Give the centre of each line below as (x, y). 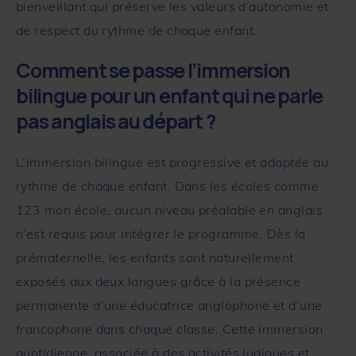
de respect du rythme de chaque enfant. (137, 30)
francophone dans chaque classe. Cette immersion (170, 329)
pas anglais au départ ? (116, 121)
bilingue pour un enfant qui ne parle (169, 95)
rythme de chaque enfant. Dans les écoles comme (168, 186)
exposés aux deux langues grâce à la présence (159, 281)
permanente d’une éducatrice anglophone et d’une (169, 305)
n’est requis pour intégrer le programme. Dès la (161, 233)
